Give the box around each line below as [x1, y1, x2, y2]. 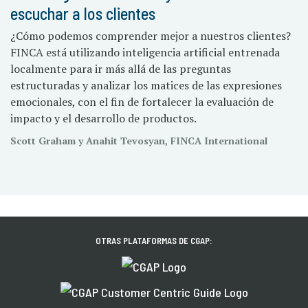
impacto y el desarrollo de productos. [10, 110, 197, 126]
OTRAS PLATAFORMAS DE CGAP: [96, 235, 212, 247]
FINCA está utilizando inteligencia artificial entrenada [10, 44, 280, 60]
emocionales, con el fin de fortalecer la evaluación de [10, 93, 274, 109]
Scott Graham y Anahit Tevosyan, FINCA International [10, 133, 267, 147]
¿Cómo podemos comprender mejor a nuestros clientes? [10, 27, 291, 43]
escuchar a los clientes [10, 3, 155, 23]
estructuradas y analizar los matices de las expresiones [10, 77, 282, 93]
